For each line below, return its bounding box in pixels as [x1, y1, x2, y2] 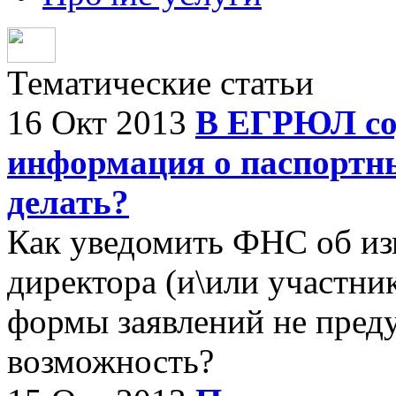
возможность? [7, 342, 214, 380]
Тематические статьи [7, 64, 314, 102]
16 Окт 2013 [7, 103, 195, 141]
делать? [7, 183, 129, 221]
